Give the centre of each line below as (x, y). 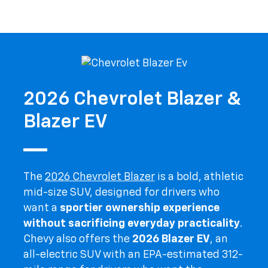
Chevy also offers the (77, 240)
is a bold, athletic (199, 177)
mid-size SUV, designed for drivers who (121, 193)
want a (41, 208)
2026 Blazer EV (171, 240)
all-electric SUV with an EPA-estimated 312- (133, 255)
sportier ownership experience (139, 208)
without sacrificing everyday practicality (131, 224)
